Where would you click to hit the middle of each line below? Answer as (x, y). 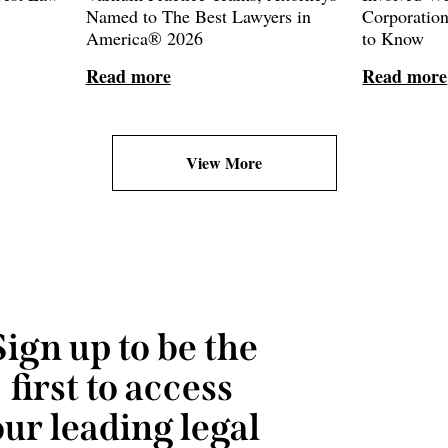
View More (224, 162)
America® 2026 (144, 38)
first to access (122, 387)
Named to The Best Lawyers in (198, 16)
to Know (393, 38)
